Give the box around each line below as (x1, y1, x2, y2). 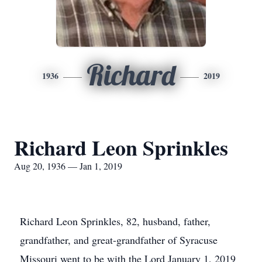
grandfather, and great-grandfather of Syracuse (20, 233, 218, 247)
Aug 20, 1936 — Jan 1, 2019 (14, 160, 122, 172)
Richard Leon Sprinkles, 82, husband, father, (20, 214, 211, 228)
